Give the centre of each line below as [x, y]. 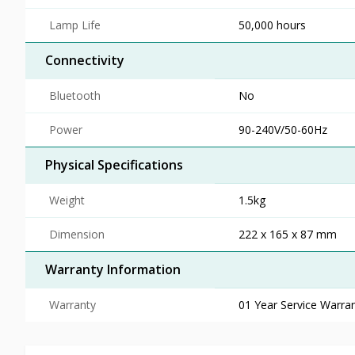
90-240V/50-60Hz [283, 129]
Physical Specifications [114, 164]
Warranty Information [113, 269]
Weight [67, 200]
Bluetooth [75, 95]
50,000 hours [272, 25]
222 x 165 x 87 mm [288, 234]
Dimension [77, 234]
